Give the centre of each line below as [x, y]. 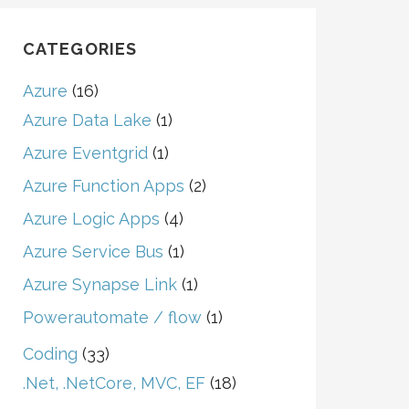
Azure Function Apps [103, 186]
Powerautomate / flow [112, 317]
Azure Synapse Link [100, 284]
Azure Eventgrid [85, 153]
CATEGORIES [80, 49]
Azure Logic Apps [91, 219]
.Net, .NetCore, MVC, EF [114, 383]
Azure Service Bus [93, 252]
